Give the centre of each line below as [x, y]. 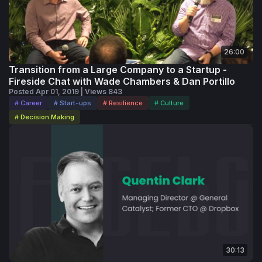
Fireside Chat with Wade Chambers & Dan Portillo [122, 82]
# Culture [169, 103]
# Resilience [123, 103]
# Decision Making [44, 117]
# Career [28, 103]
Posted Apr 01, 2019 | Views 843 [65, 92]
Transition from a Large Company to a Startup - [118, 70]
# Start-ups [73, 103]
